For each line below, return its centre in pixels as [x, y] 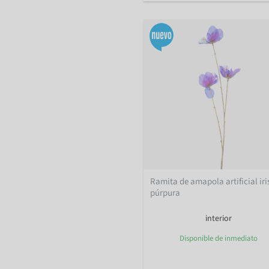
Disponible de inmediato [219, 238]
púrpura [165, 193]
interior [219, 218]
